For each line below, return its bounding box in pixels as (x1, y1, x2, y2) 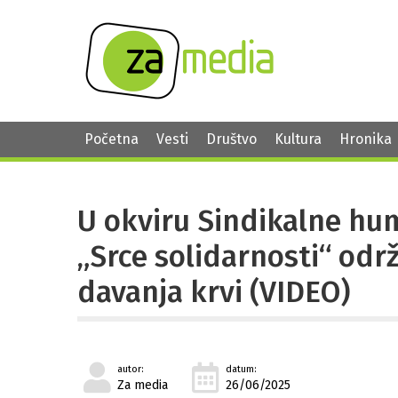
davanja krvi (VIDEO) (77, 274, 350, 310)
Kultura (275, 131, 322, 147)
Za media (117, 378, 168, 394)
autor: (117, 363, 144, 376)
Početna (84, 131, 139, 147)
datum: (226, 363, 257, 376)
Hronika (339, 131, 392, 147)
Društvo (206, 131, 257, 147)
